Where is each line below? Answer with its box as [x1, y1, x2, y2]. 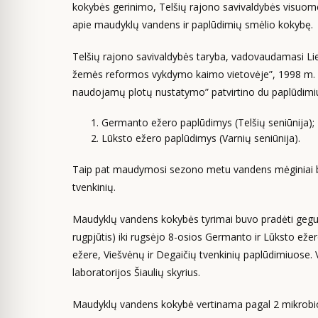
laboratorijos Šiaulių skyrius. [72, 265, 200, 279]
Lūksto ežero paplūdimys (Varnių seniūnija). [102, 131, 300, 145]
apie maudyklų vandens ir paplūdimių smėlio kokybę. [72, 18, 313, 31]
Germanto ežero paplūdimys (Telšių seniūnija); [102, 116, 314, 129]
